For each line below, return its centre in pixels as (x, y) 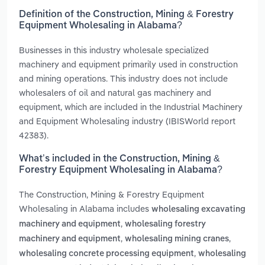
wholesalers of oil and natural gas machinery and (115, 92)
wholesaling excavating (198, 210)
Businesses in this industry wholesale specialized (114, 50)
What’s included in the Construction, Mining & (119, 159)
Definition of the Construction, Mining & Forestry (126, 14)
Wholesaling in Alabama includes (85, 209)
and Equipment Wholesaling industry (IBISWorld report (127, 121)
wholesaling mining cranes (177, 239)
